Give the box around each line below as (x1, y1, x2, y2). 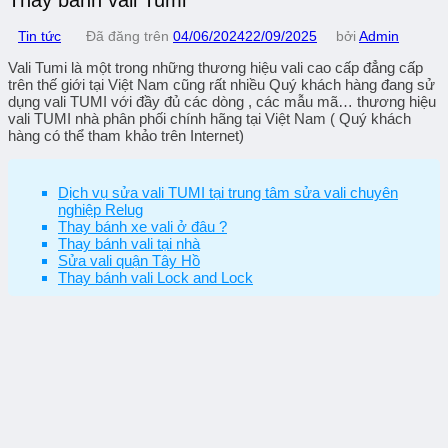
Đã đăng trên (86, 28, 173, 45)
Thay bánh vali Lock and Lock (58, 269, 253, 287)
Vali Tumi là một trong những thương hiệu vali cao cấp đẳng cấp (8, 59, 423, 77)
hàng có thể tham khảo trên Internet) (8, 127, 244, 145)
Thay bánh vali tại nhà (58, 235, 200, 253)
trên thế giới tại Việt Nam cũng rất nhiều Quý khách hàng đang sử (8, 76, 435, 94)
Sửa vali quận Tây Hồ (58, 252, 200, 270)
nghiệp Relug (58, 201, 143, 219)
